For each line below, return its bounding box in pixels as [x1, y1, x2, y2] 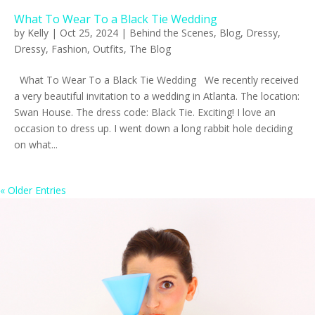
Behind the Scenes [129, 25, 214, 39]
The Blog [129, 41, 171, 56]
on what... [14, 137, 58, 151]
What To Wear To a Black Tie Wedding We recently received [14, 72, 299, 86]
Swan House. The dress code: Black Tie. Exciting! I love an [14, 105, 276, 119]
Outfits [93, 41, 124, 56]
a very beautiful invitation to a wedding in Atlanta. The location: [14, 89, 300, 103]
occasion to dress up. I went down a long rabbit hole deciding [14, 121, 292, 135]
